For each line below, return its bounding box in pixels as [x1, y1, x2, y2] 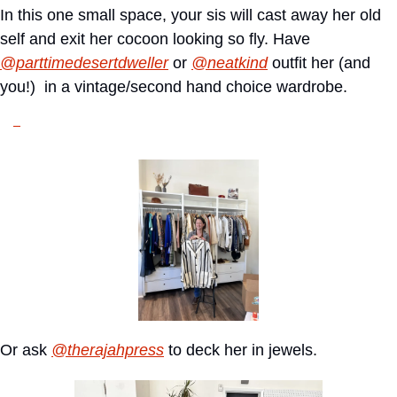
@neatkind [191, 54, 268, 73]
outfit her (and [268, 54, 370, 73]
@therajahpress [51, 340, 164, 359]
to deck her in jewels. [164, 340, 317, 359]
